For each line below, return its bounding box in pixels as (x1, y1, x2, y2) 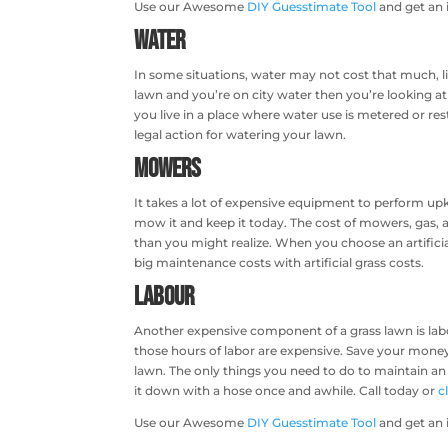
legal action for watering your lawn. (134, 126, 347, 142)
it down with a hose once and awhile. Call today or (134, 382, 439, 398)
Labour (134, 281, 195, 313)
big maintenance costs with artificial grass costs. (134, 254, 425, 270)
